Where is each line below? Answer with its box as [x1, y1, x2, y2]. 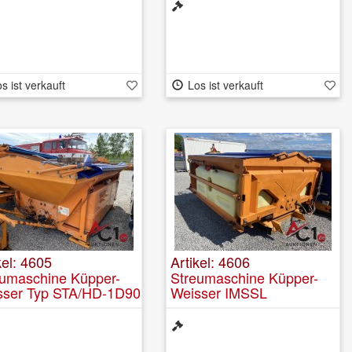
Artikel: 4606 [170, 251, 250, 272]
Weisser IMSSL [170, 281, 267, 302]
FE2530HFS [170, 296, 248, 317]
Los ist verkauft [187, 76, 263, 93]
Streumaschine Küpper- [170, 266, 318, 288]
